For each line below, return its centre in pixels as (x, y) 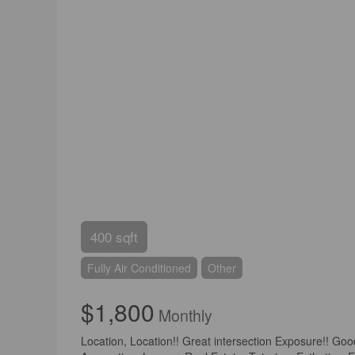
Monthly (183, 315)
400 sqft (114, 236)
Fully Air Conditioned (139, 267)
